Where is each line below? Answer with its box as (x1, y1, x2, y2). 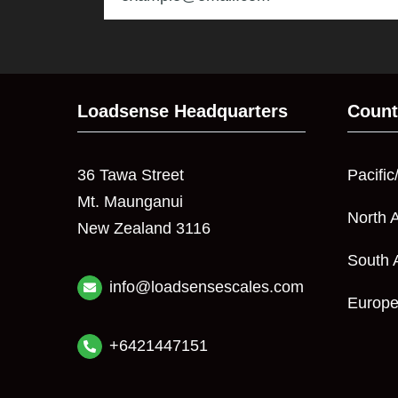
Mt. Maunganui (76, 192, 183, 211)
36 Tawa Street (76, 165, 184, 184)
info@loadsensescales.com (109, 277, 305, 296)
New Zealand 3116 (76, 219, 211, 237)
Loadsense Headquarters (76, 100, 288, 121)
